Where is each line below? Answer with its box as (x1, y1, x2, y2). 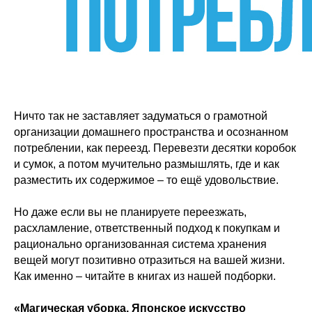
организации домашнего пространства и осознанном (14, 126, 288, 138)
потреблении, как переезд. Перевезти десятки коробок (14, 142, 296, 154)
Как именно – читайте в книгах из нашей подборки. (14, 270, 276, 282)
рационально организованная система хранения (14, 238, 267, 250)
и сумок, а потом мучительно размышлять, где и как (14, 158, 279, 170)
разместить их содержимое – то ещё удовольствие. (14, 174, 279, 186)
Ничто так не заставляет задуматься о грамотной (14, 110, 267, 122)
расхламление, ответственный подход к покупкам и (14, 222, 280, 234)
